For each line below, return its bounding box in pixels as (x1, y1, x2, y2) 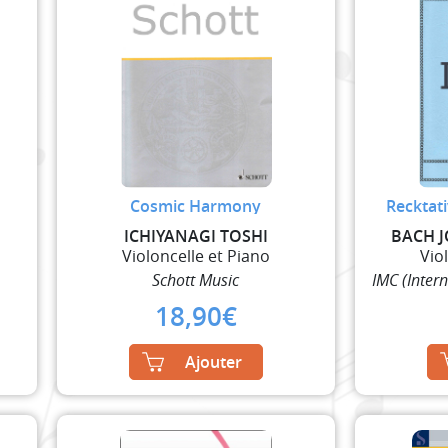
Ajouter (184, 350, 242, 373)
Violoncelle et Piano (121, 244, 270, 267)
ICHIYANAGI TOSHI (123, 224, 268, 247)
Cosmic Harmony (130, 194, 262, 217)
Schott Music (152, 268, 240, 291)
